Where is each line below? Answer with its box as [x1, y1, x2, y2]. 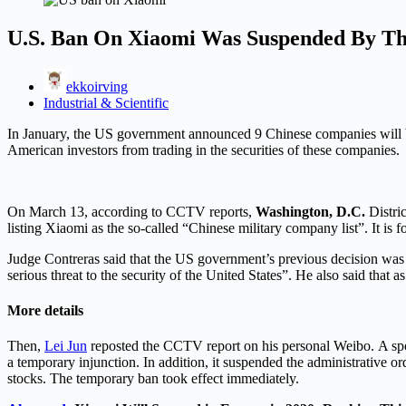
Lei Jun [44, 338, 87, 354]
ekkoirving [66, 78, 128, 94]
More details [7, 303, 83, 319]
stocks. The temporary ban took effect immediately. [7, 371, 299, 387]
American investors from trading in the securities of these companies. [7, 141, 400, 158]
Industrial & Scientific [43, 94, 169, 111]
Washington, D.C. [256, 203, 369, 219]
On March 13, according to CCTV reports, [7, 203, 256, 219]
